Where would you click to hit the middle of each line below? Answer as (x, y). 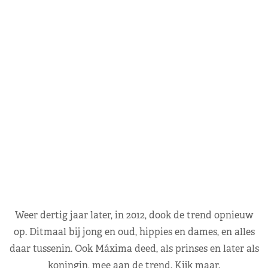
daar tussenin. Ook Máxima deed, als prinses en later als (134, 249)
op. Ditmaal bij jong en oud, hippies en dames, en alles (134, 232)
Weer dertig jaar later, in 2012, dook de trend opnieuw (134, 215)
